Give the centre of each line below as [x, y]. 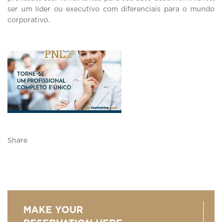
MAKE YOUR [53, 210]
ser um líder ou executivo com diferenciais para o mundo [111, 9]
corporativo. [28, 20]
